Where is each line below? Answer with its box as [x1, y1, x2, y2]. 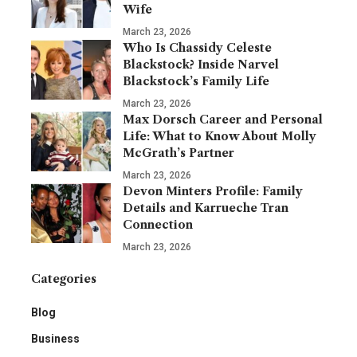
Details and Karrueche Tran [123, 200, 288, 215]
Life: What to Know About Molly [123, 128, 316, 143]
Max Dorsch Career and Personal [123, 112, 323, 127]
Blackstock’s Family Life [123, 73, 269, 88]
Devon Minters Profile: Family [123, 183, 303, 198]
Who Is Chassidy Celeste [123, 40, 272, 55]
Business [31, 331, 80, 345]
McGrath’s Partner [123, 145, 234, 160]
